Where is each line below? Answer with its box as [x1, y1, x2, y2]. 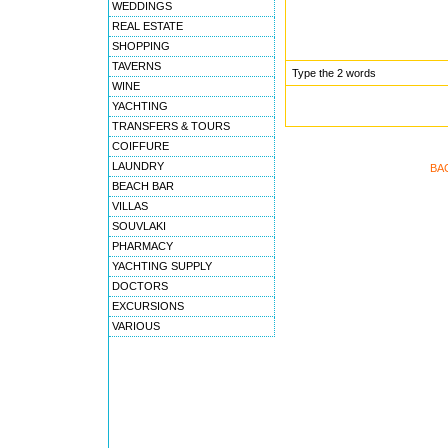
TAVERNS [112, 60, 161, 72]
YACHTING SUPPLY [112, 260, 212, 272]
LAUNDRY [112, 160, 164, 172]
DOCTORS [112, 280, 168, 292]
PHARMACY [112, 240, 173, 252]
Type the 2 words [291, 67, 376, 80]
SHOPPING [112, 40, 170, 52]
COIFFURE [112, 140, 169, 152]
